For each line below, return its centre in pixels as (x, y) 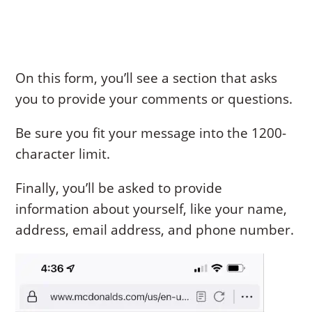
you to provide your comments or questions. (154, 99)
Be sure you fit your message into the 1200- (151, 133)
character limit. (63, 154)
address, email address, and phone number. (155, 229)
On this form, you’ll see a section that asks (147, 78)
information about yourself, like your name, (151, 209)
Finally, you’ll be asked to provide (119, 188)
